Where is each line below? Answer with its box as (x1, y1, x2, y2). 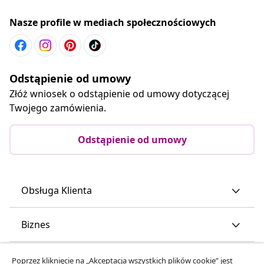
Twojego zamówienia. (9, 101, 106, 114)
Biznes (21, 217, 50, 231)
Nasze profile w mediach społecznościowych (9, 15, 216, 29)
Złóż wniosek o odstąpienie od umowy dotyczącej (9, 87, 229, 100)
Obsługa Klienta (21, 183, 92, 197)
